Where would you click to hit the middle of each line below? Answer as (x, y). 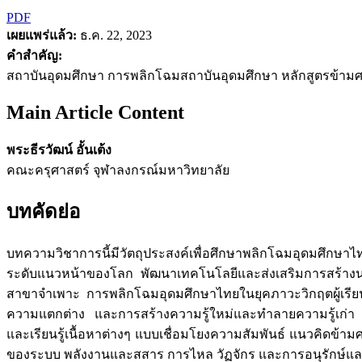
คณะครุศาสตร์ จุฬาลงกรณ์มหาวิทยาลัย (118, 170)
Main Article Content (95, 112)
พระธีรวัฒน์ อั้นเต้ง (59, 149)
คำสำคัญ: (34, 55)
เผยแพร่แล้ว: (42, 35)
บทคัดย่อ (43, 212)
